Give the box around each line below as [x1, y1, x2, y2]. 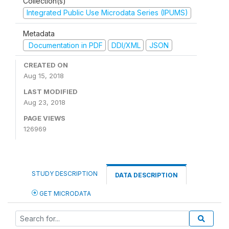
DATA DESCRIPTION [115, 171, 178, 179]
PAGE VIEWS [24, 114, 65, 122]
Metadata [23, 29, 55, 38]
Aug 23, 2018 [24, 98, 65, 106]
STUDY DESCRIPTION [32, 170, 98, 177]
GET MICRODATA [38, 190, 91, 197]
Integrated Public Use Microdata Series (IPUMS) [26, 8, 188, 17]
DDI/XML [111, 40, 141, 50]
